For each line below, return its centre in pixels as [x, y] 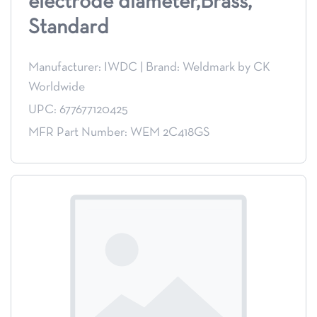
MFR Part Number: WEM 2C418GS [119, 133]
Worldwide [57, 88]
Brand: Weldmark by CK [208, 68]
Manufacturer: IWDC [83, 68]
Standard [69, 28]
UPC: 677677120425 [78, 110]
